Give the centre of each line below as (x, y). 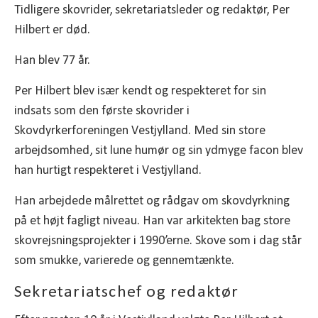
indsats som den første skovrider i (102, 111)
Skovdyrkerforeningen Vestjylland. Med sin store (140, 131)
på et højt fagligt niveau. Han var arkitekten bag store (152, 221)
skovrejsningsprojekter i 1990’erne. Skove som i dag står (158, 241)
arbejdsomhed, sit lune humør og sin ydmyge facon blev (159, 150)
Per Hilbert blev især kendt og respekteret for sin (140, 91)
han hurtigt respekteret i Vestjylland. (108, 170)
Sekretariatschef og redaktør (127, 292)
